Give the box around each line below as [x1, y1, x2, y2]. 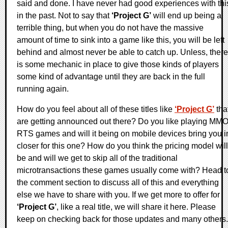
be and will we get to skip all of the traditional [17, 154, 178, 163]
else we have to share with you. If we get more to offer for [17, 190, 220, 199]
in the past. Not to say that [17, 11, 111, 20]
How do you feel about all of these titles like [17, 105, 175, 114]
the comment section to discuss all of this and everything [17, 178, 219, 187]
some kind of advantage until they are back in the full [17, 72, 205, 81]
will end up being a [151, 11, 221, 20]
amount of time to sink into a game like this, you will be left [17, 36, 224, 45]
